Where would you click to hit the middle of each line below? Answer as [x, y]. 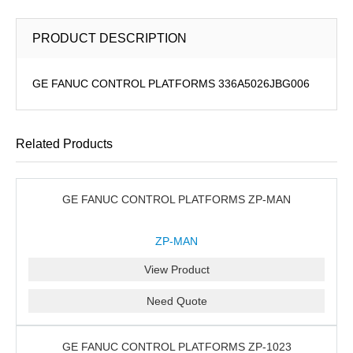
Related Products [64, 144]
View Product [176, 269]
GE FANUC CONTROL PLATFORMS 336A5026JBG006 [171, 84]
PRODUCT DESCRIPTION [110, 38]
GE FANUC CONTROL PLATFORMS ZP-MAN [176, 199]
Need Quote [176, 301]
